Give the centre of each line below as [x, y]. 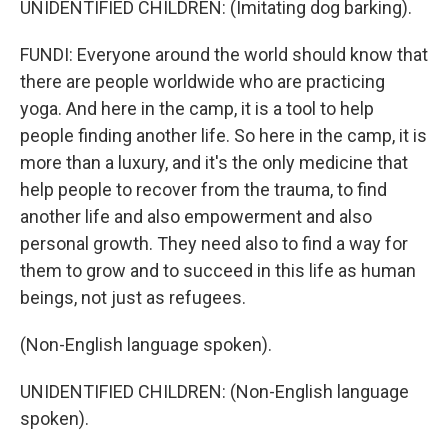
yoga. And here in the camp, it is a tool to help [197, 108]
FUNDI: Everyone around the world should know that [224, 54]
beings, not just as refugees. [133, 297]
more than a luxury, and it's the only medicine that [214, 162]
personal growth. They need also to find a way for [214, 243]
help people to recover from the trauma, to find [203, 189]
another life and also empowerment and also [196, 216]
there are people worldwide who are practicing [202, 81]
